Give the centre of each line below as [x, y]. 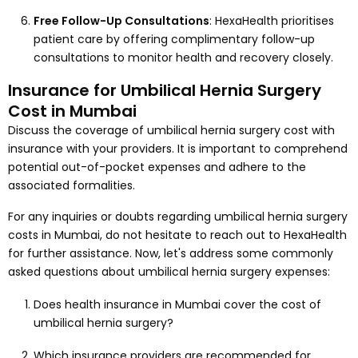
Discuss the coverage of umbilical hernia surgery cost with [171, 131]
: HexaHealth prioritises [272, 21]
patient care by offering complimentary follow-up [174, 40]
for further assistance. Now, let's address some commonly [171, 254]
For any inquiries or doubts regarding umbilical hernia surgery [178, 217]
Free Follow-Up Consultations [121, 21]
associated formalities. [73, 186]
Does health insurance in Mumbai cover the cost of [177, 305]
